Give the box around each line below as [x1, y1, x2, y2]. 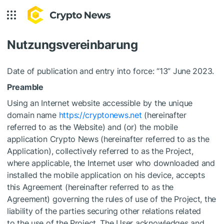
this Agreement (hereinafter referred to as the [7, 182, 174, 192]
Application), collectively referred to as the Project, [7, 146, 193, 156]
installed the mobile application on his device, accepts [7, 170, 205, 180]
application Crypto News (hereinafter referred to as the [7, 134, 209, 144]
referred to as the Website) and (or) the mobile [7, 122, 178, 132]
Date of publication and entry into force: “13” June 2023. [7, 66, 214, 76]
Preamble [7, 82, 43, 92]
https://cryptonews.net [58, 110, 142, 120]
